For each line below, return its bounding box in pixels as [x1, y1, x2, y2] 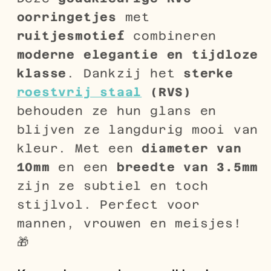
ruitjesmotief [16, 28, 125, 42]
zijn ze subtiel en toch [16, 178, 209, 192]
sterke [183, 66, 233, 80]
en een [50, 160, 117, 174]
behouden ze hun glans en [16, 103, 217, 117]
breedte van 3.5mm [116, 160, 259, 174]
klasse [16, 66, 67, 80]
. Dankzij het [67, 66, 184, 80]
